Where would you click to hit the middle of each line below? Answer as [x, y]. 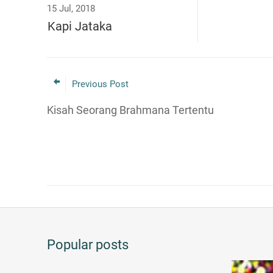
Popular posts [88, 245]
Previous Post [100, 84]
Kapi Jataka [80, 26]
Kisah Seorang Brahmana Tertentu [130, 110]
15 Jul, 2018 [71, 9]
